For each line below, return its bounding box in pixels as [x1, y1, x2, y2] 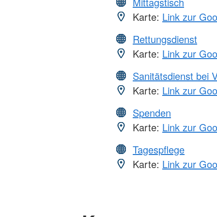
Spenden [133, 105, 171, 120]
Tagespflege [133, 142, 185, 156]
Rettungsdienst [133, 31, 197, 46]
